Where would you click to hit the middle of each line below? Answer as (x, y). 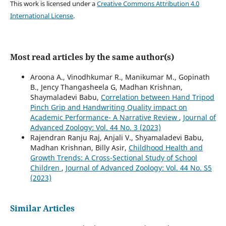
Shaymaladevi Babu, (65, 97)
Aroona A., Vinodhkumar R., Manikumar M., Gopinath (120, 77)
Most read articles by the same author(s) (92, 57)
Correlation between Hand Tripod (157, 97)
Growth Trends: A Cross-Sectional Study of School (114, 158)
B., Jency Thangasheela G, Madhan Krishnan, (106, 87)
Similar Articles (42, 209)
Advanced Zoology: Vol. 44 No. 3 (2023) (95, 128)
